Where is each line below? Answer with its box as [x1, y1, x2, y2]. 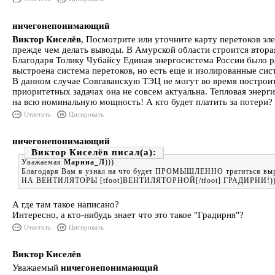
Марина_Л [64, 158, 105, 166]
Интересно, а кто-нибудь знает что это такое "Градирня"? [12, 210, 244, 220]
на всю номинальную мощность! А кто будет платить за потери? [12, 97, 273, 107]
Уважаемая [21, 158, 64, 166]
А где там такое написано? [12, 199, 119, 209]
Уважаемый [12, 263, 61, 273]
